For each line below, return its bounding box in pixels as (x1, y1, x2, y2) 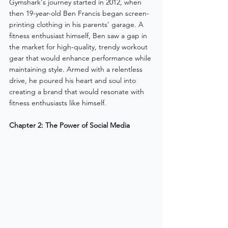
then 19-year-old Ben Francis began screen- (9, 8, 149, 18)
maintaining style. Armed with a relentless (9, 64, 145, 74)
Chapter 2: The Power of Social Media (9, 120, 130, 130)
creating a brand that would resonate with (9, 87, 146, 96)
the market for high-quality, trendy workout (9, 42, 150, 51)
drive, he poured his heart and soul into (9, 75, 138, 85)
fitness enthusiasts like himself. (9, 98, 106, 107)
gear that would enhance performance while (9, 53, 153, 63)
